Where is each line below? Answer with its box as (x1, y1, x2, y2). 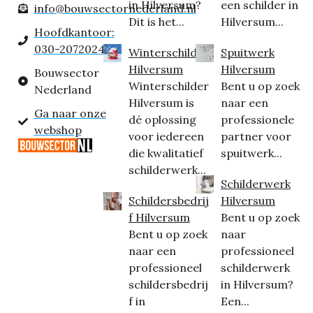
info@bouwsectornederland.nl (34, 1, 196, 15)
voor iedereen (128, 129, 204, 143)
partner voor (220, 129, 291, 143)
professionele (220, 112, 294, 126)
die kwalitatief (128, 146, 203, 160)
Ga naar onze (34, 106, 106, 120)
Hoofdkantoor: (34, 25, 115, 39)
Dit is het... (128, 15, 184, 29)
